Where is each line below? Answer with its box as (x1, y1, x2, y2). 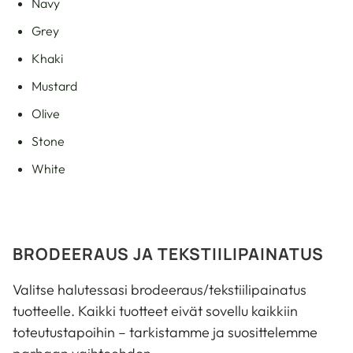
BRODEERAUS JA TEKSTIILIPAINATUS (13, 242, 324, 265)
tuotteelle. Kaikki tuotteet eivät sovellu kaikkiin (13, 301, 298, 320)
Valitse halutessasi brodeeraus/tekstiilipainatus (13, 280, 307, 299)
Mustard (32, 77, 77, 94)
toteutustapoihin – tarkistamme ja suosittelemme (13, 322, 318, 341)
